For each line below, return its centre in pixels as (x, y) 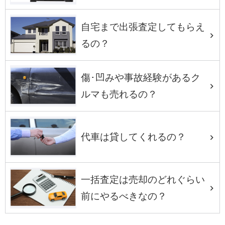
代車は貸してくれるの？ (134, 137)
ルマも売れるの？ (119, 94)
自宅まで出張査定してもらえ (143, 27)
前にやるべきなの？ (124, 196)
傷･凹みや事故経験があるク (141, 78)
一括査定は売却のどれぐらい (143, 180)
